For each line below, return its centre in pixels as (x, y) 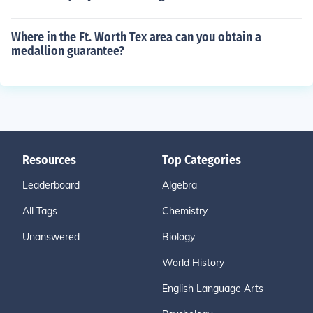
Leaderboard (51, 185)
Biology (179, 237)
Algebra (180, 185)
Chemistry (185, 211)
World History (193, 263)
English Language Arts (213, 289)
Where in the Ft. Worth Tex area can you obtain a (136, 37)
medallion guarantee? (68, 51)
